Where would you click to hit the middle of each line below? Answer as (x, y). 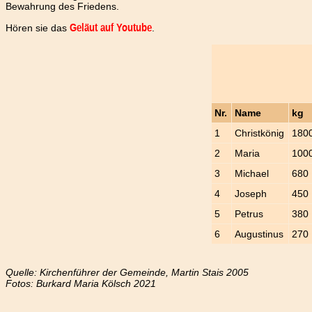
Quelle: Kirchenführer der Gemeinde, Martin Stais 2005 (127, 273)
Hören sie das (38, 28)
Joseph (251, 194)
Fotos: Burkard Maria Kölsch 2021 (81, 284)
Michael (252, 174)
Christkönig (260, 133)
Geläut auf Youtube (111, 28)
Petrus (249, 214)
